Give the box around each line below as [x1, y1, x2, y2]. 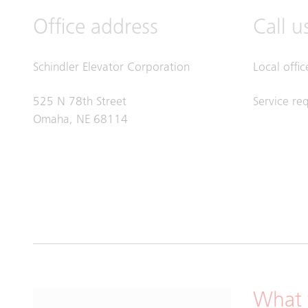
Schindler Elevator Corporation [33, 62, 190, 75]
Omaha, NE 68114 [33, 114, 128, 127]
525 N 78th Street [33, 96, 126, 109]
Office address [33, 18, 158, 41]
